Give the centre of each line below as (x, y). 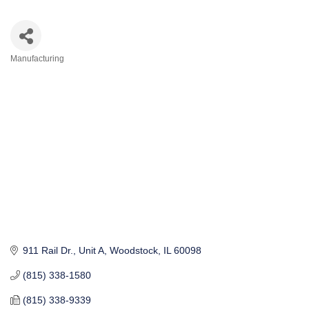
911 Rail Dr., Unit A (63, 251)
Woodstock (133, 251)
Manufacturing (37, 59)
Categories (49, 72)
